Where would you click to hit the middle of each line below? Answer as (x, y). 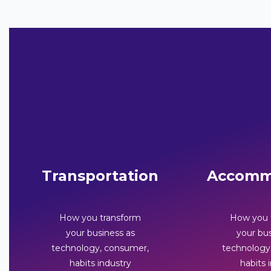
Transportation (100, 175)
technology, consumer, (100, 248)
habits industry (100, 263)
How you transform (100, 217)
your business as (100, 233)
